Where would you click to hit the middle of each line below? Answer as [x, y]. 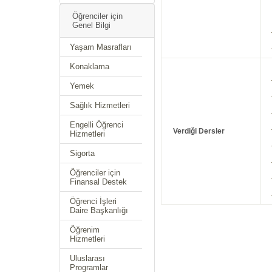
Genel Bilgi [91, 25]
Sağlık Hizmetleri [100, 105]
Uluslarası [87, 258]
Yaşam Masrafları [101, 47]
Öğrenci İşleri [93, 201]
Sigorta [82, 153]
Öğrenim [85, 230]
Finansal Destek [98, 182]
